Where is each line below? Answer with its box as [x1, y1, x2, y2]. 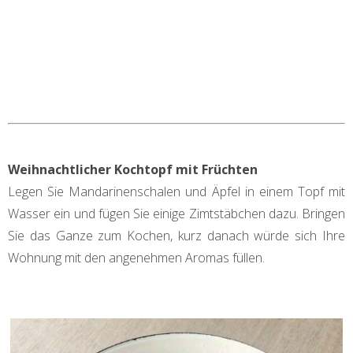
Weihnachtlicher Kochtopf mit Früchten [8, 160, 258, 178]
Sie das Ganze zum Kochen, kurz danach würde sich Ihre [8, 226, 345, 244]
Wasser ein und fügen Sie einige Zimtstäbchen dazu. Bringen [8, 204, 345, 222]
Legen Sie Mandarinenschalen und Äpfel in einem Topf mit [8, 182, 345, 200]
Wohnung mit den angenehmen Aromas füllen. [8, 248, 265, 266]
